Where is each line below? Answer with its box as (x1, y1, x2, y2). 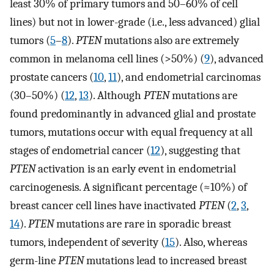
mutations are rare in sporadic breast (54, 217, 231, 231)
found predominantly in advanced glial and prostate (10, 107, 256, 121)
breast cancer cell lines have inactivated (10, 199, 199, 213)
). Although (89, 89, 144, 103)
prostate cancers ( (10, 70, 94, 84)
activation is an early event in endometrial (35, 162, 236, 176)
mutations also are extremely (102, 34, 239, 48)
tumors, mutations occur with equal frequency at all (10, 125, 253, 139)
